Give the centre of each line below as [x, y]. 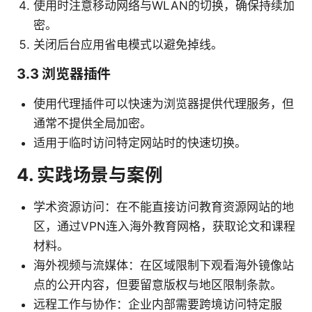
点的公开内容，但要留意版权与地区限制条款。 [158, 285]
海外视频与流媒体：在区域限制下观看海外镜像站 [164, 266]
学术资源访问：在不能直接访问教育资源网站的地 [164, 207]
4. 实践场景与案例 [90, 175]
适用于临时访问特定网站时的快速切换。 [140, 143]
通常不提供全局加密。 [93, 124]
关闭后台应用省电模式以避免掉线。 [128, 45]
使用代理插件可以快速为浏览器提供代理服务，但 [164, 104]
